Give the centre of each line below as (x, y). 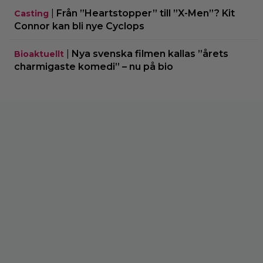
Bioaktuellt (39, 54)
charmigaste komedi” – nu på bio (94, 66)
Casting (31, 13)
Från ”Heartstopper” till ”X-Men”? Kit (146, 13)
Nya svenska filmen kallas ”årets (150, 53)
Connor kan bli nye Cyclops (79, 26)
